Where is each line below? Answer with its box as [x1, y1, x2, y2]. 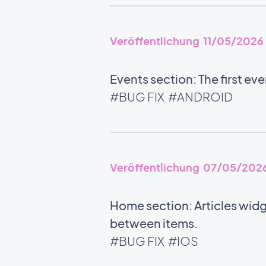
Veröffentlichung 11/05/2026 [109, 34, 264, 47]
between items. [109, 216, 199, 230]
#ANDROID [166, 89, 235, 104]
